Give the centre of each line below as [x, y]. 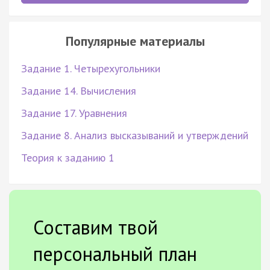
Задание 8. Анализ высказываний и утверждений [135, 135]
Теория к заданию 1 [68, 157]
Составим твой [96, 227]
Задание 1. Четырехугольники [91, 68]
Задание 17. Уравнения [74, 113]
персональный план [115, 253]
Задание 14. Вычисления [79, 90]
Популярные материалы [135, 41]
